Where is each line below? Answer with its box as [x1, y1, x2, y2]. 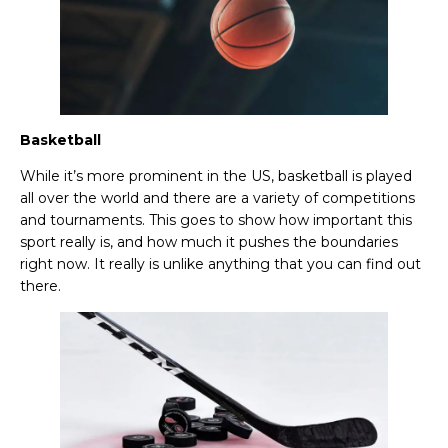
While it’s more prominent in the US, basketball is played [20, 167, 412, 186]
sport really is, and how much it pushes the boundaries [20, 233, 398, 252]
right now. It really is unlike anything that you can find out [20, 255, 421, 274]
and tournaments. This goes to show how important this [20, 211, 412, 230]
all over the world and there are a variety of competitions [20, 189, 415, 208]
